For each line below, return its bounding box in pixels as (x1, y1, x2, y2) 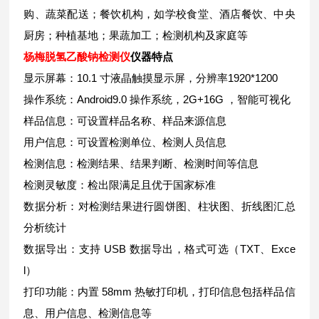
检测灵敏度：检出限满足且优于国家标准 (23, 179, 216, 191)
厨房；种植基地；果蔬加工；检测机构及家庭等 (23, 29, 249, 41)
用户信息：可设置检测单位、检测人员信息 (23, 136, 227, 148)
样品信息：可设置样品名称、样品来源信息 (23, 115, 227, 127)
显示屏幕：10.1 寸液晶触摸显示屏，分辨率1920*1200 (23, 72, 278, 84)
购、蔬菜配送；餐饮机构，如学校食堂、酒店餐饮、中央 (23, 8, 296, 20)
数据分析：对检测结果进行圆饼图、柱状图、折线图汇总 (23, 200, 296, 212)
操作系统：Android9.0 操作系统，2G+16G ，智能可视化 (23, 93, 291, 105)
